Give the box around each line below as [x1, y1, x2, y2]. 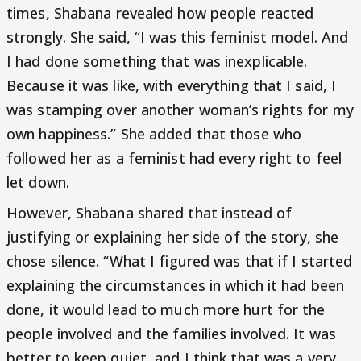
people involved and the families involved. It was [6, 323, 336, 343]
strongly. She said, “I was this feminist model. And [6, 27, 349, 47]
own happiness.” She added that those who [6, 123, 302, 143]
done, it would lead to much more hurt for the [6, 299, 326, 319]
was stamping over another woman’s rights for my [6, 99, 354, 119]
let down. [6, 172, 69, 192]
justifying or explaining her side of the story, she [6, 226, 339, 247]
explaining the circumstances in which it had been [6, 275, 344, 295]
